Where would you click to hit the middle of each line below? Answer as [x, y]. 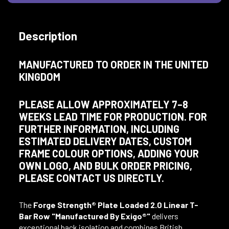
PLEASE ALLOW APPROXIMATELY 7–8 [103, 104]
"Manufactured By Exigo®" [101, 216]
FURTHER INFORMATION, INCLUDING [99, 129]
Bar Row [35, 216]
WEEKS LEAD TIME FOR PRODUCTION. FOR [113, 116]
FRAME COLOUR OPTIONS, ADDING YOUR [109, 153]
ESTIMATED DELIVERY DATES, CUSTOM [105, 141]
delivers [164, 216]
